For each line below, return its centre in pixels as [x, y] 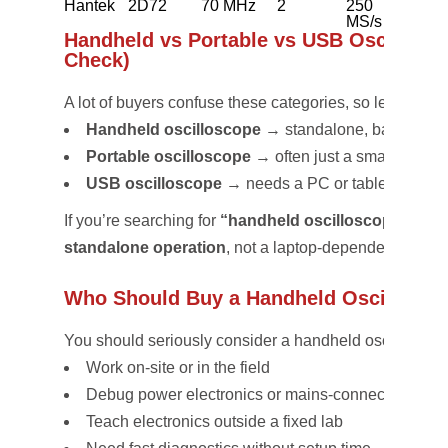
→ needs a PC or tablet [306, 183]
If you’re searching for [142, 220]
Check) [97, 60]
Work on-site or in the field [178, 367]
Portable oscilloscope [168, 156]
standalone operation [145, 247]
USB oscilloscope [154, 183]
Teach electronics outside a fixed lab [214, 421]
